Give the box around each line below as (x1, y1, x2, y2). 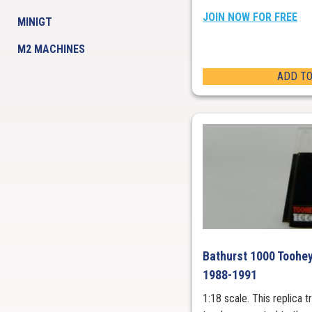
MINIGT (17, 15, 52, 29)
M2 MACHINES (17, 42, 85, 56)
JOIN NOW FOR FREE (203, 10, 298, 24)
